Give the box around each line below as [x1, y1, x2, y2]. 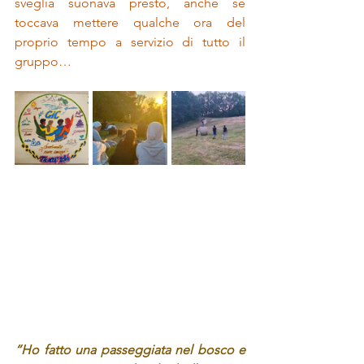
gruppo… [15, 54, 71, 69]
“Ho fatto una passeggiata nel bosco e [15, 342, 245, 357]
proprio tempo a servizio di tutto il [15, 34, 245, 50]
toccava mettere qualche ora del [15, 15, 245, 30]
